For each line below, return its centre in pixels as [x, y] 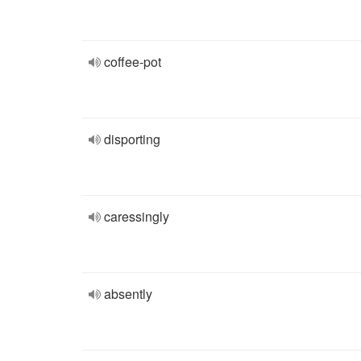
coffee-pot [133, 62]
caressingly [137, 216]
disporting [132, 139]
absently [128, 294]
